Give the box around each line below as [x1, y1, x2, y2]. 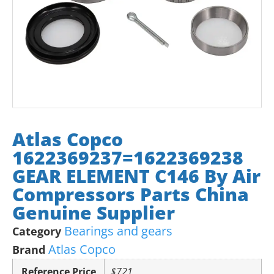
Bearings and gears [64, 222, 172, 239]
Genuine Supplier [12, 199, 175, 225]
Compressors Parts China [12, 181, 249, 207]
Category [12, 223, 61, 239]
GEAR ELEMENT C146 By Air [12, 163, 261, 188]
